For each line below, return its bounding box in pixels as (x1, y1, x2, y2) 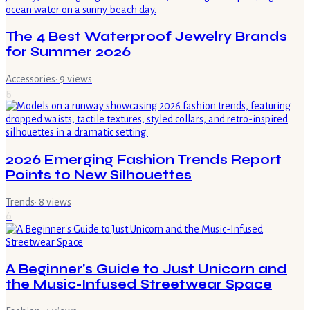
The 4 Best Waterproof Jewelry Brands (6, 29, 287, 45)
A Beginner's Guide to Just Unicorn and (6, 262, 287, 277)
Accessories (6, 73, 55, 85)
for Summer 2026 (6, 44, 131, 60)
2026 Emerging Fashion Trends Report (6, 152, 282, 167)
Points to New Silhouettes (6, 167, 192, 183)
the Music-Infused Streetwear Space (6, 277, 272, 293)
